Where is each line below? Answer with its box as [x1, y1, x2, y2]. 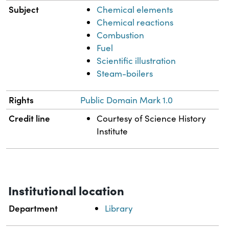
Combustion [97, 29, 145, 41]
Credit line [9, 112, 51, 125]
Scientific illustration [97, 55, 176, 67]
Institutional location [8, 181, 124, 199]
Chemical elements [97, 4, 173, 16]
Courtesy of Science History [97, 112, 207, 125]
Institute [97, 125, 128, 138]
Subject [9, 3, 39, 16]
